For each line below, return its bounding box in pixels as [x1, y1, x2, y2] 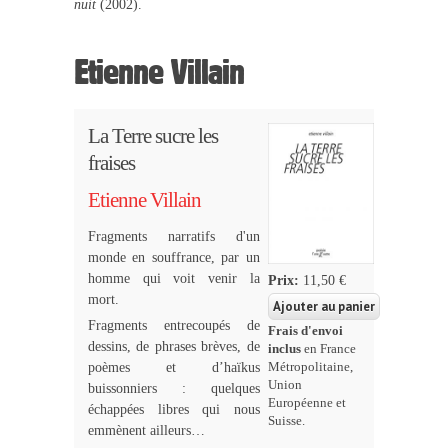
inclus [268, 341, 302, 356]
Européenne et [268, 395, 347, 410]
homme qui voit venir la [88, 270, 260, 286]
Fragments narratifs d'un [88, 228, 260, 244]
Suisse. [268, 413, 306, 428]
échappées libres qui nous [88, 401, 260, 417]
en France [301, 341, 357, 356]
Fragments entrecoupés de [88, 317, 260, 333]
